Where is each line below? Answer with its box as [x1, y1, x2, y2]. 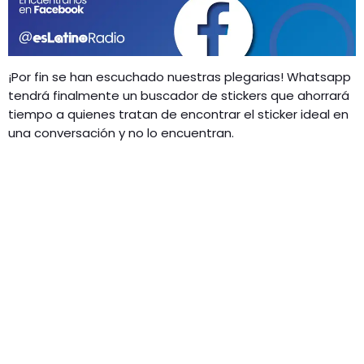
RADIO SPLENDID [24, 29, 130, 47]
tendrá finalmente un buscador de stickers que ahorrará [8, 86, 349, 104]
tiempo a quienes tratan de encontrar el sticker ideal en [8, 105, 349, 123]
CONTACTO [24, 68, 101, 86]
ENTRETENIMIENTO [44, 50, 148, 65]
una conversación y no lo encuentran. [8, 123, 234, 141]
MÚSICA [44, 22, 88, 37]
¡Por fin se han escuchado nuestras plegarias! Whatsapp [8, 67, 351, 85]
